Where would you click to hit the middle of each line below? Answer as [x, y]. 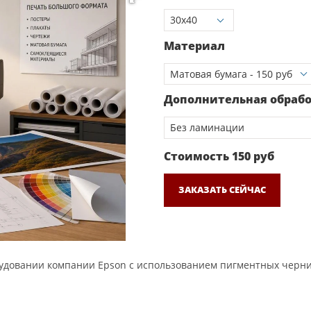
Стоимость [196, 156]
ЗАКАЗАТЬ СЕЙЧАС [222, 190]
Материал [194, 45]
